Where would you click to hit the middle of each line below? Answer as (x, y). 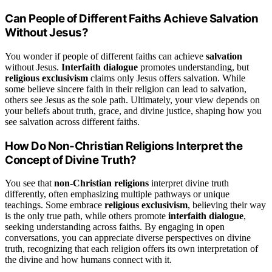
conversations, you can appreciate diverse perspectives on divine (128, 238)
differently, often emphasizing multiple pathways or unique (117, 194)
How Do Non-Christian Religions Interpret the (124, 146)
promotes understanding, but (193, 67)
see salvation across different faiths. (72, 121)
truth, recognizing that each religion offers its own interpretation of (131, 249)
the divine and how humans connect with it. (88, 260)
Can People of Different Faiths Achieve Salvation (132, 19)
